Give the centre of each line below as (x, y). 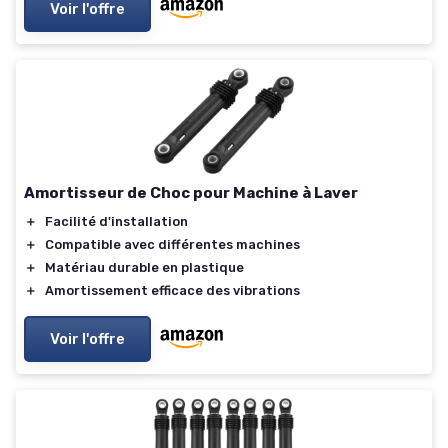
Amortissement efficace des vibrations (172, 291)
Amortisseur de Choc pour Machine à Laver (191, 193)
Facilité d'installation (116, 222)
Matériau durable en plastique (144, 268)
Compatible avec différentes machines (172, 245)
